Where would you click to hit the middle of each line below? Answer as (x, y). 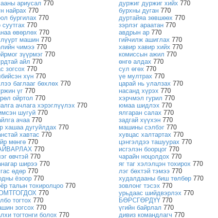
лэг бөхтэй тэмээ (144, 171)
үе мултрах (135, 76)
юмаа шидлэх (139, 105)
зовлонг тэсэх (139, 186)
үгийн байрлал (140, 208)
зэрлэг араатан (141, 25)
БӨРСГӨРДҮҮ (139, 200)
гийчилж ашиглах (144, 40)
